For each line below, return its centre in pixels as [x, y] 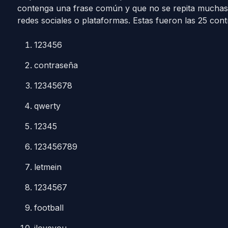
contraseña [56, 65]
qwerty [48, 106]
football [49, 208]
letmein [48, 167]
